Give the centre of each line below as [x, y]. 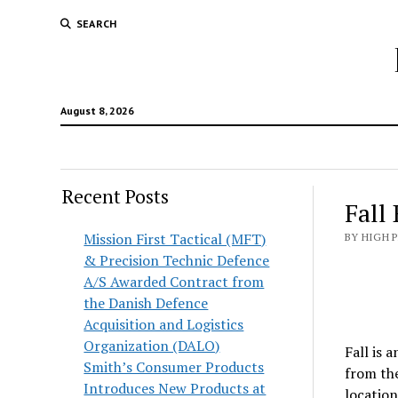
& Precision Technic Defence [177, 260]
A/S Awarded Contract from [174, 282]
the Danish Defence [146, 303]
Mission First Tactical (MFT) [175, 239]
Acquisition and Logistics [164, 324]
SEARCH [96, 24]
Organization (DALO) [152, 346]
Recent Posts [116, 196]
